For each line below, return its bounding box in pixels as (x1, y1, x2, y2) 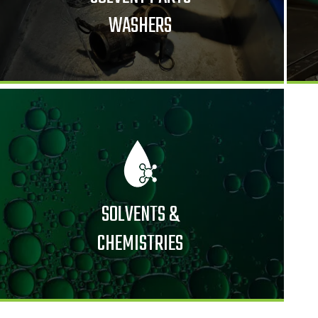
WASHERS (109, 9, 172, 43)
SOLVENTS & (102, 198, 179, 231)
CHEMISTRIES (97, 227, 183, 261)
